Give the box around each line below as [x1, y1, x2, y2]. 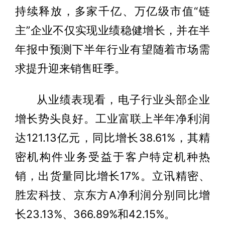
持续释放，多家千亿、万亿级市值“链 [15, 5, 210, 18]
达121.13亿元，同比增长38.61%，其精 [15, 131, 210, 144]
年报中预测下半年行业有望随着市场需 [15, 43, 210, 56]
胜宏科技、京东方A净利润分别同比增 [15, 188, 210, 201]
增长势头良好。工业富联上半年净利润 [15, 111, 210, 125]
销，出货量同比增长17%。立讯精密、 [15, 169, 210, 182]
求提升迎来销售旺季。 [15, 62, 126, 75]
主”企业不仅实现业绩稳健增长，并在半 [15, 24, 210, 37]
